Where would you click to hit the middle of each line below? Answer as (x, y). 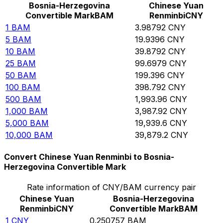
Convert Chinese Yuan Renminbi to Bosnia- (89, 157)
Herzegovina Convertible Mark (65, 167)
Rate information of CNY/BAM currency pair (111, 187)
